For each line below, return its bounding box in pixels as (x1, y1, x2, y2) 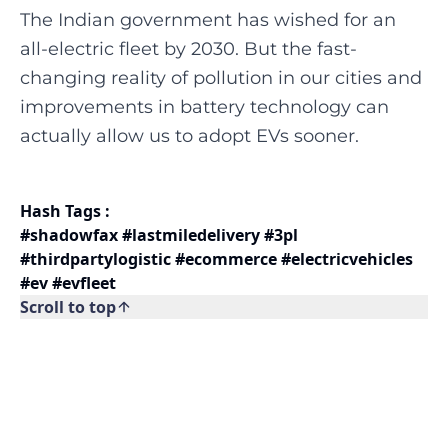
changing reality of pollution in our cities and (20, 67, 422, 89)
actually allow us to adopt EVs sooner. (20, 125, 359, 147)
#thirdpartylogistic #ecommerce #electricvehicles (20, 248, 413, 270)
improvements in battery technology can (20, 96, 389, 118)
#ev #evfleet (20, 272, 116, 294)
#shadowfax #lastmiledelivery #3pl (20, 224, 298, 246)
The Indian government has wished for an (20, 9, 396, 31)
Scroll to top (20, 296, 116, 318)
